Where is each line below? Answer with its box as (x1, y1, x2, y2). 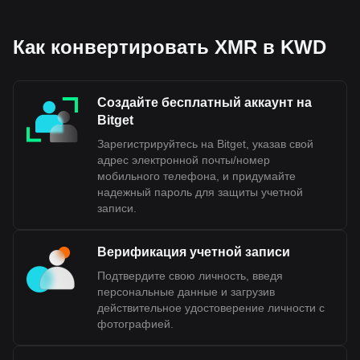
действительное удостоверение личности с (97, 301, 325, 314)
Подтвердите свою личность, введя (97, 269, 283, 282)
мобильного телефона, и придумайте (97, 170, 296, 182)
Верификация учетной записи (97, 245, 290, 259)
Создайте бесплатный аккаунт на (97, 96, 312, 109)
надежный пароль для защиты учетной (97, 186, 303, 198)
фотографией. (97, 317, 174, 330)
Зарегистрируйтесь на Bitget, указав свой (97, 137, 313, 150)
